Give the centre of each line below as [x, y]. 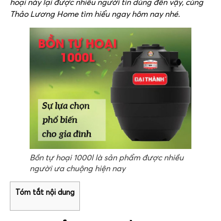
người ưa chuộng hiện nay [77, 168]
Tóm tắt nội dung [45, 192]
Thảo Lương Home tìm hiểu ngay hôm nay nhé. [95, 14]
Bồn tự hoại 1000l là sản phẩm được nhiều [107, 157]
